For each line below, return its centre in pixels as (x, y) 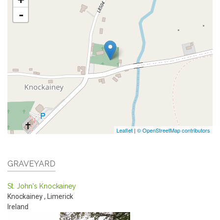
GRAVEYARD (31, 164)
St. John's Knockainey (42, 186)
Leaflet (124, 130)
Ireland (18, 206)
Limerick (60, 196)
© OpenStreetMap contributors (174, 130)
